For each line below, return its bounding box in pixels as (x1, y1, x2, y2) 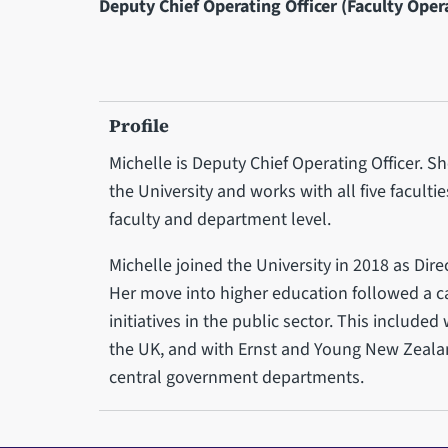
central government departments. (108, 364, 364, 390)
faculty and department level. (108, 206, 331, 232)
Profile (108, 112, 169, 138)
